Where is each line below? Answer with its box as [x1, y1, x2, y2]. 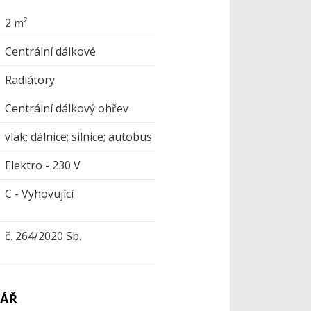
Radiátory [5, 72, 56, 87]
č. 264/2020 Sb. [5, 228, 82, 244]
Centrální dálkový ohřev [5, 100, 129, 116]
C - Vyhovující [5, 185, 74, 201]
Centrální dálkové [5, 43, 96, 59]
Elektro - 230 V [5, 157, 81, 173]
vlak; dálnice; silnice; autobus [5, 128, 153, 144]
